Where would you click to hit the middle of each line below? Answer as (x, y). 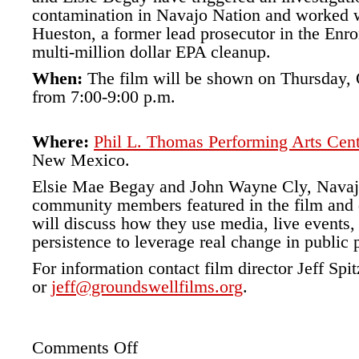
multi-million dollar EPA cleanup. (151, 52)
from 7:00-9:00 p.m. (104, 97)
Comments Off (85, 347)
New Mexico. (81, 160)
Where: (61, 141)
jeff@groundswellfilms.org (147, 286)
